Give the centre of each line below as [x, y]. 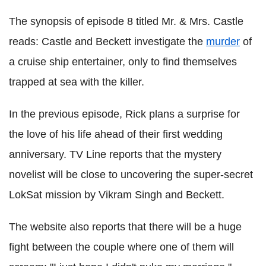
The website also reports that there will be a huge [125, 227]
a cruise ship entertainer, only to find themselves [123, 61]
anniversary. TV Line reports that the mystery [115, 154]
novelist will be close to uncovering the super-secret [131, 174]
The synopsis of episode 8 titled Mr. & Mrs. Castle [126, 21]
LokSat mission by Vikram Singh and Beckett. [117, 194]
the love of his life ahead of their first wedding [116, 134]
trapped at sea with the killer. [77, 82]
